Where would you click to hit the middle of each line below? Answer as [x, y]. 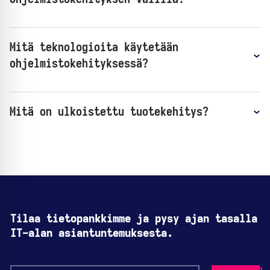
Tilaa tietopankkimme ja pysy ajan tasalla [134, 219]
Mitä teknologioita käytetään [94, 47]
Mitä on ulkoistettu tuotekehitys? [109, 112]
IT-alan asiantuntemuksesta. [92, 234]
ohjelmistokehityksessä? [79, 64]
